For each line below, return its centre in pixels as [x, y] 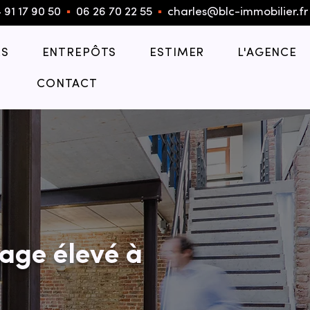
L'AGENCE [267, 53]
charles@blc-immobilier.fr [238, 12]
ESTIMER [177, 53]
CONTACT [67, 84]
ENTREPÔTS [79, 53]
